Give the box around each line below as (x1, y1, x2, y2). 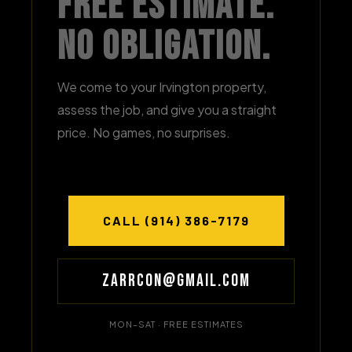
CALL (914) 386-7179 (102, 213, 250, 228)
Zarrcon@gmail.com (101, 270, 251, 291)
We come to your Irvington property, (57, 79, 266, 95)
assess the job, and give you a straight (57, 101, 277, 118)
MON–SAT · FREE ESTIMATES (108, 319, 244, 329)
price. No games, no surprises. (57, 124, 230, 141)
